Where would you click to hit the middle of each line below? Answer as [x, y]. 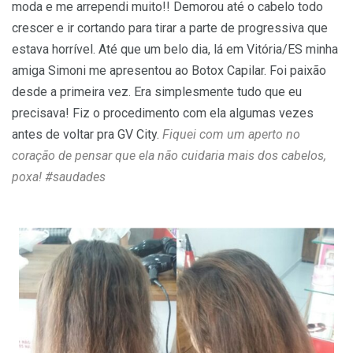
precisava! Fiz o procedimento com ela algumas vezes [163, 113]
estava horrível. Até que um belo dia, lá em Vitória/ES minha [175, 49]
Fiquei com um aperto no [230, 134]
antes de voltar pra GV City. [85, 134]
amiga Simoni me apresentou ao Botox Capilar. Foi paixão [169, 70]
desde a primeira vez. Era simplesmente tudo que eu [157, 91]
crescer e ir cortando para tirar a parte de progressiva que [170, 28]
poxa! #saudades [59, 176]
